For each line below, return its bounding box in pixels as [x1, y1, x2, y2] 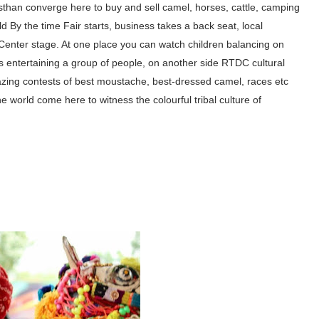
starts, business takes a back [81, 20, 214, 31]
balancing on [226, 38, 284, 50]
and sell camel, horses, [122, 1, 231, 13]
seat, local [214, 20, 263, 31]
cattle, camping [231, 1, 300, 13]
